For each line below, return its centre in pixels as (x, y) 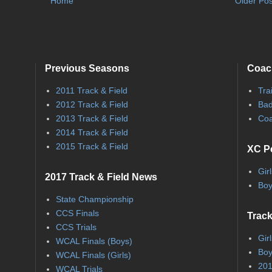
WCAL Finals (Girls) (93, 255)
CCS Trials (76, 227)
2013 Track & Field (92, 119)
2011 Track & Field (91, 91)
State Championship (94, 199)
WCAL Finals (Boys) (94, 241)
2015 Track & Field (92, 147)
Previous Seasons (87, 68)
